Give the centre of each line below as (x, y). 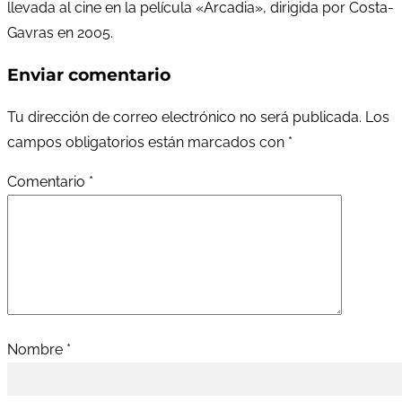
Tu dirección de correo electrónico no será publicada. (184, 118)
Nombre (37, 350)
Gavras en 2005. (60, 32)
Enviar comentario (89, 74)
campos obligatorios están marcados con (148, 143)
